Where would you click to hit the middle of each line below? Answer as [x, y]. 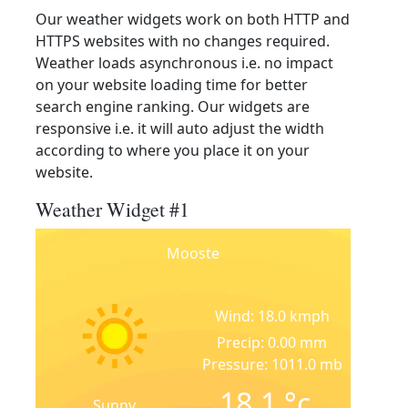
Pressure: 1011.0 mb [272, 364]
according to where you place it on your [173, 150]
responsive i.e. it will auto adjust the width [180, 128]
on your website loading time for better [172, 85]
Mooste [193, 253]
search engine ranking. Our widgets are [173, 107]
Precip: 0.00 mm [272, 342]
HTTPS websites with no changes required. [183, 41]
